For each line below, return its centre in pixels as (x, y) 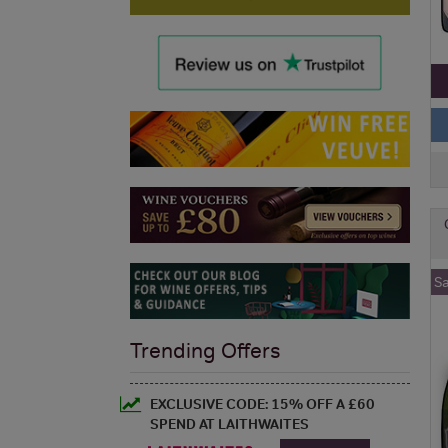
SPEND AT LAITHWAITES (229, 423)
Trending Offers (205, 350)
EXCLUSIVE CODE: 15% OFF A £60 (262, 403)
